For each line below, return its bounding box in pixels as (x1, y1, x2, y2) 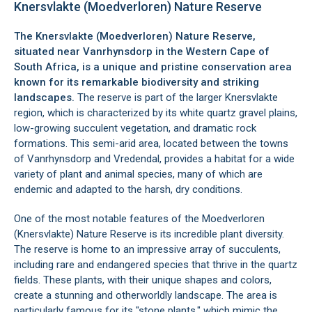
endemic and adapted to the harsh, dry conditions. (14, 183, 242, 196)
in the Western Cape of (153, 45, 270, 58)
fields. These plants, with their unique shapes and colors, (14, 274, 272, 286)
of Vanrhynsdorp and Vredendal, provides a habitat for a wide (14, 153, 295, 165)
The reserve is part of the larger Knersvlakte (75, 91, 278, 104)
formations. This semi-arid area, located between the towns (14, 137, 288, 150)
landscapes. (14, 91, 75, 104)
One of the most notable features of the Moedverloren (14, 212, 265, 225)
